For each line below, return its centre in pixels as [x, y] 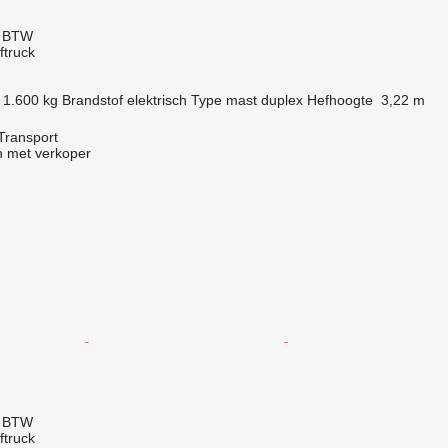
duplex [281, 99]
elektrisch [156, 99]
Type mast [223, 99]
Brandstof [92, 99]
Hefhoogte [339, 99]
